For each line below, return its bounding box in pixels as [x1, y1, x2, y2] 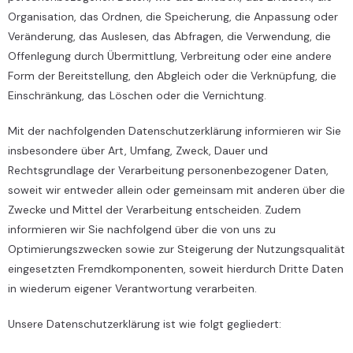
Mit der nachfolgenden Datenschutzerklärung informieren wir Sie [8, 124, 341, 138]
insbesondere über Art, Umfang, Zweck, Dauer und [8, 143, 268, 158]
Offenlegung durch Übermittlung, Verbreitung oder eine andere [8, 49, 332, 63]
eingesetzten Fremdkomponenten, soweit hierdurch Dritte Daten [8, 262, 344, 276]
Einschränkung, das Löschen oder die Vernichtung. [8, 88, 266, 102]
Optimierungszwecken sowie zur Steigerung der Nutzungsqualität [8, 242, 345, 256]
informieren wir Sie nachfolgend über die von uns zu [8, 222, 276, 236]
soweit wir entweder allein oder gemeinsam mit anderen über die [8, 183, 345, 197]
